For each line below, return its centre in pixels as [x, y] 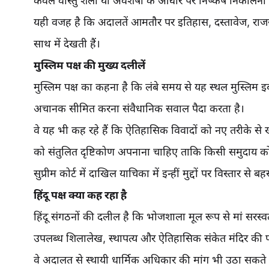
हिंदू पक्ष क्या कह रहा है [80, 195]
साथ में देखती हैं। [67, 44]
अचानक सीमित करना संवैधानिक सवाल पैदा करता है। [139, 108]
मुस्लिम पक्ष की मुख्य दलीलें [89, 65]
